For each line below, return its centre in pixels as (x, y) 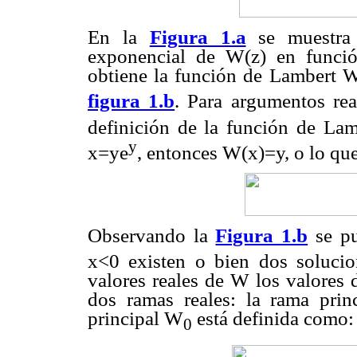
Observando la (152, 236)
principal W (135, 319)
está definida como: (273, 319)
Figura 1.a (198, 37)
